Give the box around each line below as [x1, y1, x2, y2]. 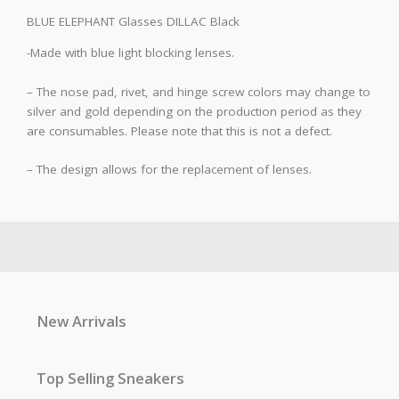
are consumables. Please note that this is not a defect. [27, 122, 332, 139]
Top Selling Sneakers [37, 367, 185, 388]
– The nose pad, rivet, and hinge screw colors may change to [27, 83, 370, 100]
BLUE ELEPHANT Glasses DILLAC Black [27, 13, 240, 30]
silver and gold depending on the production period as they [27, 102, 362, 119]
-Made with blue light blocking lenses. [27, 45, 234, 61]
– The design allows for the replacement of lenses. [27, 161, 312, 178]
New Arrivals [37, 311, 127, 332]
